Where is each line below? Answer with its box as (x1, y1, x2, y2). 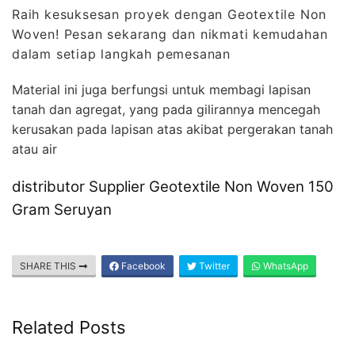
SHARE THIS (20, 260, 78, 273)
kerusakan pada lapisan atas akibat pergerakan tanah (12, 120, 333, 137)
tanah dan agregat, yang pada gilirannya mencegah (12, 101, 320, 117)
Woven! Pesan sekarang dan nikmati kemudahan (12, 25, 328, 42)
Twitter (197, 260, 230, 273)
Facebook (119, 260, 166, 273)
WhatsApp (261, 260, 308, 273)
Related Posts (12, 317, 126, 338)
